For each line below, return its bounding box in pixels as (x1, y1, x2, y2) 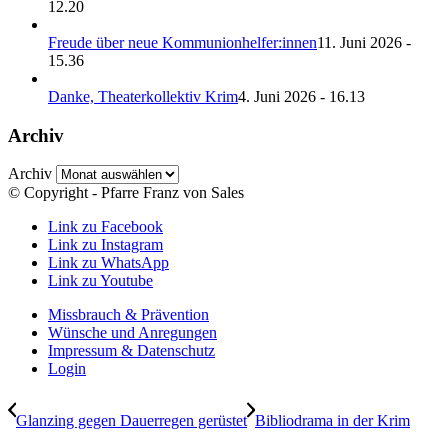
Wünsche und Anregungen (48, 324, 217, 342)
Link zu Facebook (48, 218, 163, 236)
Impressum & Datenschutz (48, 342, 215, 360)
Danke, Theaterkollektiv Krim (48, 88, 238, 106)
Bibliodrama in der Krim (255, 412, 410, 430)
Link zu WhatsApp (48, 254, 169, 272)
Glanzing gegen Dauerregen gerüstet (16, 412, 247, 430)
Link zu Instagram (48, 236, 163, 254)
